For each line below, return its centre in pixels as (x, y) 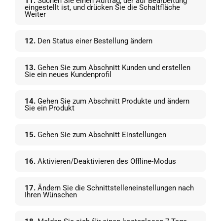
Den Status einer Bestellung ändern (94, 41)
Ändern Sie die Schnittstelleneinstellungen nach (115, 188)
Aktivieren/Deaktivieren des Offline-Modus (106, 162)
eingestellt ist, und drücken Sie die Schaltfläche (102, 8)
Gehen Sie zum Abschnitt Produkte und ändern (112, 101)
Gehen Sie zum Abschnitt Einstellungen (101, 135)
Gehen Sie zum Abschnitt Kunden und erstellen (113, 68)
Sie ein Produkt (50, 108)
